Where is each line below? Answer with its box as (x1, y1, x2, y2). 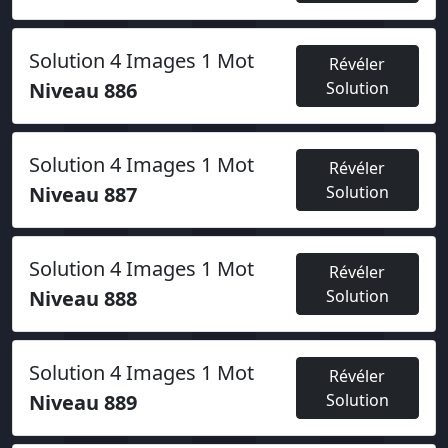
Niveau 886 (29, 77, 137, 104)
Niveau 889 (29, 389, 137, 416)
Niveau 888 (29, 285, 137, 312)
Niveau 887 (29, 181, 137, 208)
